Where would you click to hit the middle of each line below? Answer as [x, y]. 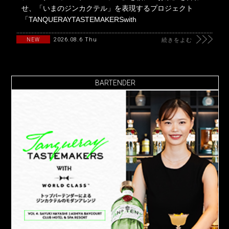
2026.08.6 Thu [76, 39]
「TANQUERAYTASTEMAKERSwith [79, 19]
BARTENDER [115, 83]
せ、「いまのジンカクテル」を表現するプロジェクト [108, 8]
